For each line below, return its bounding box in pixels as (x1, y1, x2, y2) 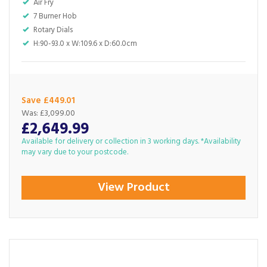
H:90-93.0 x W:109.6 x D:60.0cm (33, 38, 137, 50)
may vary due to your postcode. (21, 146, 128, 159)
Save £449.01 (21, 94, 75, 108)
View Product (97, 178, 170, 197)
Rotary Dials (33, 24, 73, 36)
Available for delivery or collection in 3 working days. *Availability (21, 135, 241, 148)
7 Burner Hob (33, 10, 77, 23)
